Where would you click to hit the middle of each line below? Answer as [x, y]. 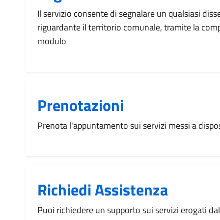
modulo [52, 41]
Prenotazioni [81, 105]
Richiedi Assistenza [103, 190]
